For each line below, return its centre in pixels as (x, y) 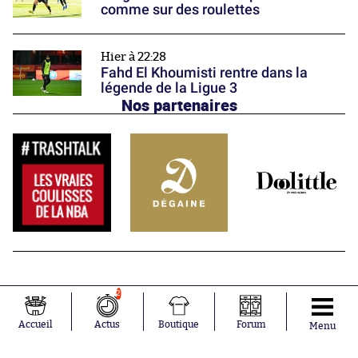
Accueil (35, 324)
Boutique (179, 324)
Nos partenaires (179, 105)
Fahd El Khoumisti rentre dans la (204, 73)
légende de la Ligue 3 (169, 88)
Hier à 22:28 (133, 58)
